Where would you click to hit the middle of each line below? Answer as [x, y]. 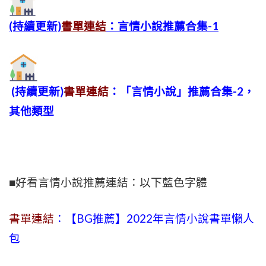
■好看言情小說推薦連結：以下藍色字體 [108, 183]
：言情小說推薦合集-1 [162, 26]
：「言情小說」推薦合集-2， [182, 91]
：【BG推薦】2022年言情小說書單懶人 [154, 218]
